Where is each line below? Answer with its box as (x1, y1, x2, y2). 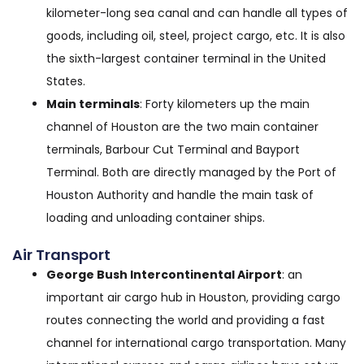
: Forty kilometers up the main (140, 96, 310, 112)
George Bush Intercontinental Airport (46, 266, 282, 283)
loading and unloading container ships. (46, 210, 265, 226)
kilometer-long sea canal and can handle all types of (46, 5, 348, 21)
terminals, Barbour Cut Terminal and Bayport (46, 141, 300, 158)
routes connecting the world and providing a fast (46, 312, 325, 328)
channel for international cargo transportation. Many (46, 335, 346, 351)
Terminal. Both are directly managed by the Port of (46, 164, 336, 180)
